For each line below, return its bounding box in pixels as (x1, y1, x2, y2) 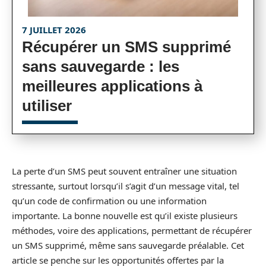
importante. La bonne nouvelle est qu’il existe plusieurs (12, 210, 237, 221)
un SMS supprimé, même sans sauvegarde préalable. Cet (12, 239, 244, 251)
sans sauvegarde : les (22, 58, 179, 75)
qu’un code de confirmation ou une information (12, 195, 207, 207)
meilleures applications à (22, 77, 202, 95)
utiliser (22, 97, 72, 115)
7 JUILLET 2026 (22, 24, 86, 36)
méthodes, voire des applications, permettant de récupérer (12, 224, 252, 236)
